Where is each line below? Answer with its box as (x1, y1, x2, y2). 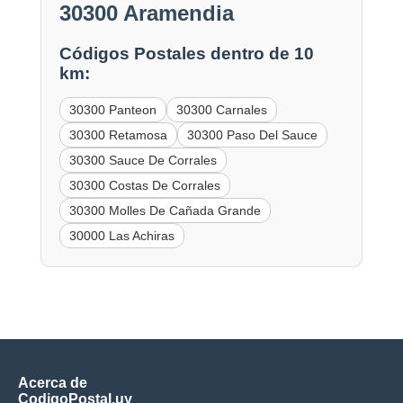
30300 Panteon (68, 103, 157, 118)
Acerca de (18, 375, 87, 391)
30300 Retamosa (68, 128, 167, 143)
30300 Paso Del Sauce (186, 128, 318, 143)
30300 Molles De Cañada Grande (68, 203, 261, 219)
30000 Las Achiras (68, 228, 175, 244)
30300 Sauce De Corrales (68, 153, 217, 168)
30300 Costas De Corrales (68, 178, 220, 193)
